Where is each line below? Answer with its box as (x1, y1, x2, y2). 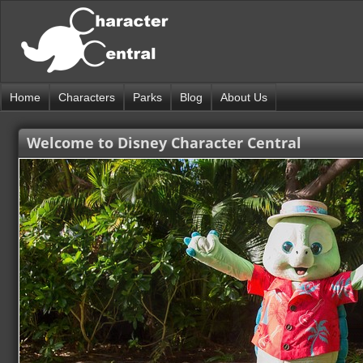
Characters (58, 91, 115, 104)
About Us (220, 91, 267, 104)
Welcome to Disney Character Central (27, 132, 301, 152)
